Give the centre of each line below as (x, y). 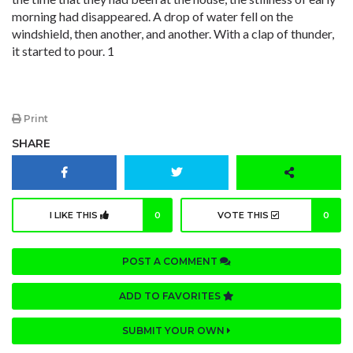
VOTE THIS (244, 216)
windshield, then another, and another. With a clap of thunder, (173, 33)
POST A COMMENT (171, 262)
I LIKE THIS (75, 216)
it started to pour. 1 (63, 51)
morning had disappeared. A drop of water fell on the (152, 16)
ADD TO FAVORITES (171, 296)
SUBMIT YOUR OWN (175, 331)
